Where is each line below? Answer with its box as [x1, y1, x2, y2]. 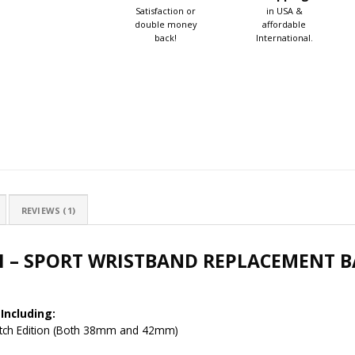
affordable [262, 17, 307, 30]
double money [134, 17, 197, 30]
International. [255, 31, 313, 44]
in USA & [265, 4, 303, 17]
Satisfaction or [135, 4, 196, 17]
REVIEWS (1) [21, 204, 76, 216]
